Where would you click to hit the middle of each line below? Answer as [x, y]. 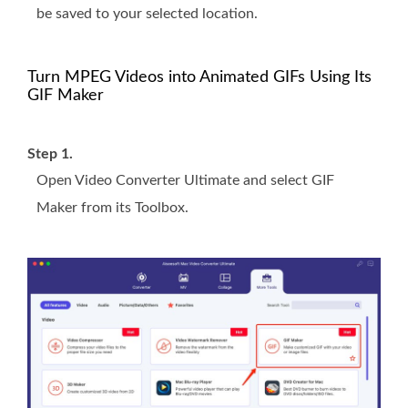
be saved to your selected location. [147, 14]
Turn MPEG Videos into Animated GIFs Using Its [199, 78]
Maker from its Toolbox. [112, 208]
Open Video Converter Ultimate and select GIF [185, 181]
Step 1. [50, 154]
